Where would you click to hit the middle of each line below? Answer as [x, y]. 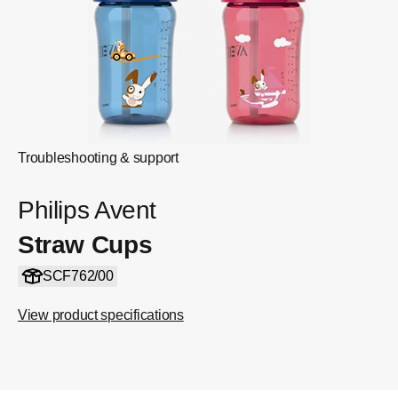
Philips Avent [88, 210]
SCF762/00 [78, 276]
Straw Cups [85, 245]
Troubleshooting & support [98, 158]
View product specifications [101, 315]
